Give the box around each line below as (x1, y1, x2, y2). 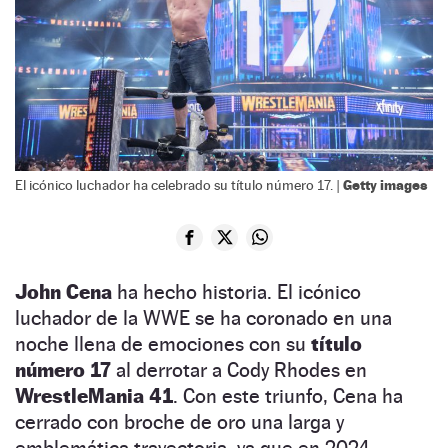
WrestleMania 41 (15, 383, 173, 408)
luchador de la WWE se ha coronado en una (15, 305, 392, 330)
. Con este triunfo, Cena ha (173, 383, 403, 408)
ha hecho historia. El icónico (112, 279, 361, 304)
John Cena (15, 279, 112, 304)
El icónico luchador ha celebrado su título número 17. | (15, 176, 343, 193)
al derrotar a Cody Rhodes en (111, 357, 367, 382)
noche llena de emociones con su (15, 331, 311, 356)
